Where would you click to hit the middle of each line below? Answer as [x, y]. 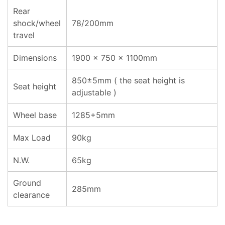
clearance [31, 195]
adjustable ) [94, 92]
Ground [27, 183]
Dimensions [35, 58]
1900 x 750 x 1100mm [115, 58]
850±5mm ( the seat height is [128, 80]
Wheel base [35, 115]
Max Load [32, 138]
